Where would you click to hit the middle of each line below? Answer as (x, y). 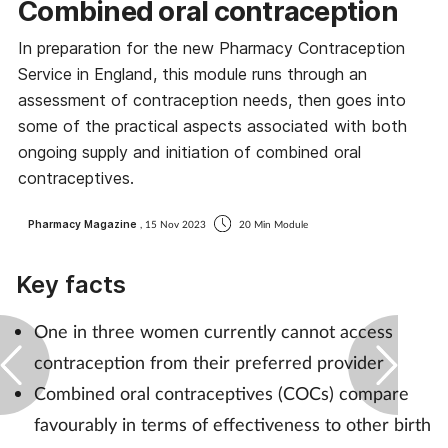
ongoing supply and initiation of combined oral (189, 152)
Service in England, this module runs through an (192, 74)
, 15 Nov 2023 (174, 224)
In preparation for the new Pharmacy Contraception (211, 48)
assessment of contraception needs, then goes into (212, 100)
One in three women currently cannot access (213, 330)
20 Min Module (271, 224)
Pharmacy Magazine (84, 224)
